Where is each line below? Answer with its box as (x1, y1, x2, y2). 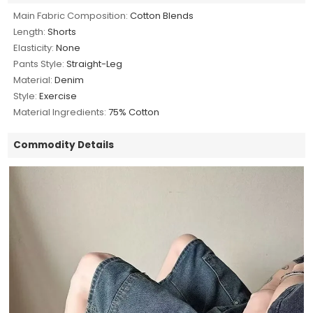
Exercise (39, 89, 78, 103)
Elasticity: (13, 41, 54, 54)
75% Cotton (108, 105, 160, 119)
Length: (13, 24, 46, 38)
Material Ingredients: (13, 105, 107, 119)
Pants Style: (13, 57, 65, 71)
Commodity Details (13, 138, 115, 152)
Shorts (48, 24, 77, 38)
